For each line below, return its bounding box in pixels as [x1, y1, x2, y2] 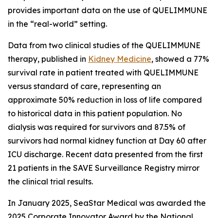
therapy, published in [8, 54, 88, 64]
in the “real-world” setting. [8, 19, 107, 29]
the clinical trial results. [8, 177, 93, 186]
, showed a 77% [151, 54, 209, 64]
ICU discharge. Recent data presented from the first [8, 149, 203, 159]
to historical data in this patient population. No [8, 109, 182, 118]
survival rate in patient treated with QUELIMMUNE [8, 68, 199, 77]
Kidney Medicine [88, 54, 151, 64]
